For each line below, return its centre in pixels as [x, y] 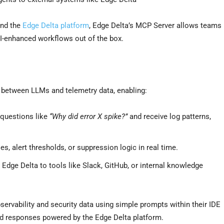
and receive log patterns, [169, 116]
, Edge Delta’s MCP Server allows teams [155, 25]
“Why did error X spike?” [88, 116]
